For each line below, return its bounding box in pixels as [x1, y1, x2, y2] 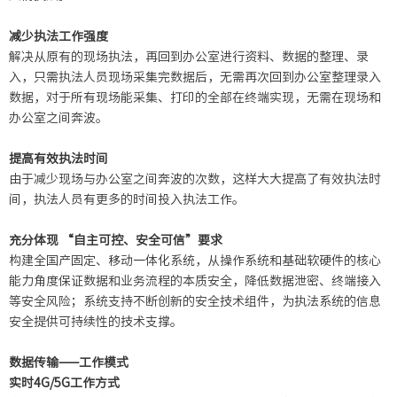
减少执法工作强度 [9, 29, 108, 43]
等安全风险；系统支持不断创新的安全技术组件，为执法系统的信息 [9, 294, 381, 307]
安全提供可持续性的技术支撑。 [9, 315, 183, 328]
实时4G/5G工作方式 [9, 376, 120, 389]
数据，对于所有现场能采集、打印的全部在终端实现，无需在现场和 [9, 90, 381, 104]
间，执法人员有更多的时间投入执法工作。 [9, 192, 245, 206]
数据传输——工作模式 [9, 355, 128, 369]
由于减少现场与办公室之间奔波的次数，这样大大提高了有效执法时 [9, 172, 381, 185]
